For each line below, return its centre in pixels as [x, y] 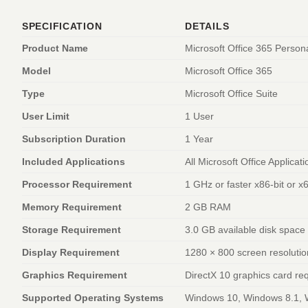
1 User [200, 117]
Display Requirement [71, 253]
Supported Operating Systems [93, 298]
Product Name [55, 48]
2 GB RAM [208, 207]
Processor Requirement [77, 185]
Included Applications [74, 162]
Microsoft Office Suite [232, 94]
